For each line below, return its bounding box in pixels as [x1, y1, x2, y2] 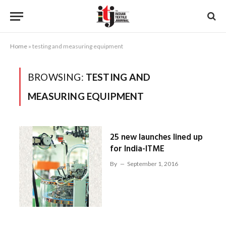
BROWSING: [28, 71, 86, 83]
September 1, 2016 [127, 160, 178, 167]
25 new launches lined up [109, 131, 203, 144]
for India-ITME [109, 142, 164, 156]
